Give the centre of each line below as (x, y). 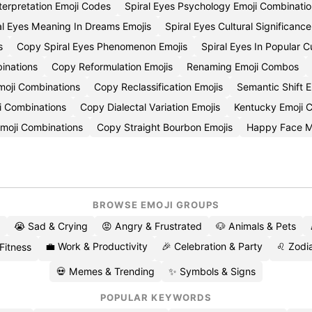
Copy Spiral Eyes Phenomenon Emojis (102, 46)
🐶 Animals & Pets (256, 226)
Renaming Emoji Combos (243, 67)
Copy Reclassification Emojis (158, 87)
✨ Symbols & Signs (212, 271)
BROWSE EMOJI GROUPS (156, 205)
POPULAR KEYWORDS (156, 297)
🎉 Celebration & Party (212, 246)
